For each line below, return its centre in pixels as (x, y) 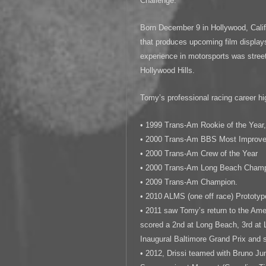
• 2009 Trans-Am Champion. (189, 182)
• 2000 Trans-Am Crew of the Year (199, 153)
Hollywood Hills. (168, 70)
